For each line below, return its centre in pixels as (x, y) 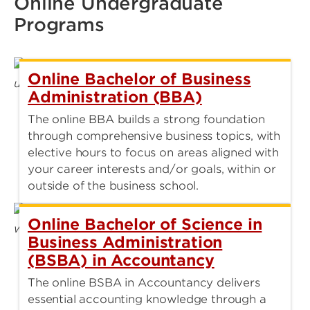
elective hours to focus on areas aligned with (153, 153)
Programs (59, 25)
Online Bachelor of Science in (145, 225)
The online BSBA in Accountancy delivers (144, 283)
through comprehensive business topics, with (154, 136)
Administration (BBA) (115, 97)
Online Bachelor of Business (139, 79)
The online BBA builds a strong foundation (146, 120)
